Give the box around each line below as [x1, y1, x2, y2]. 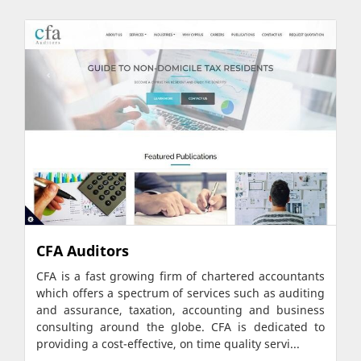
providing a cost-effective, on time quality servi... [36, 336, 300, 352]
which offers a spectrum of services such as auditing [36, 285, 325, 301]
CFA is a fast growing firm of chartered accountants [36, 268, 325, 284]
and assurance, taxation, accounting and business [36, 302, 325, 318]
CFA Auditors [36, 240, 129, 260]
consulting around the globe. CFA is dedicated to [36, 319, 325, 335]
